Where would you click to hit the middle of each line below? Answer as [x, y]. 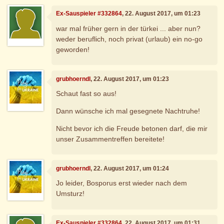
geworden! [73, 49]
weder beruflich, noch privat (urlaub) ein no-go [129, 39]
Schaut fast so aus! [86, 94]
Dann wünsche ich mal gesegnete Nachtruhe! [128, 111]
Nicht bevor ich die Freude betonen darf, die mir [132, 129]
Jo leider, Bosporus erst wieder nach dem [122, 183]
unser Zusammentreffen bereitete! [110, 139]
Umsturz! [70, 194]
